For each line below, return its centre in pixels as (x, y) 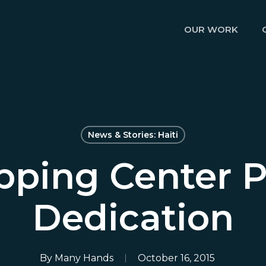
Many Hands (84, 258)
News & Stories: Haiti (133, 135)
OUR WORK (211, 29)
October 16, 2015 (176, 258)
